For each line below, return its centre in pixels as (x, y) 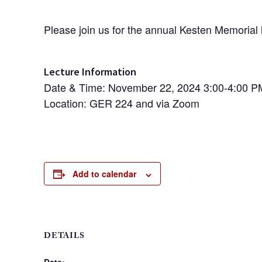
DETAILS (64, 237)
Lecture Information (90, 72)
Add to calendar (104, 174)
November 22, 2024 (154, 87)
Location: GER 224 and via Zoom (122, 103)
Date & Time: (76, 87)
